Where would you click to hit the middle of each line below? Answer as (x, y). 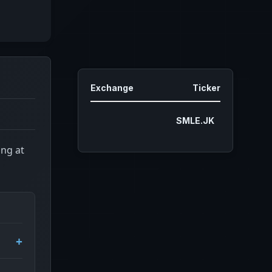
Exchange (112, 87)
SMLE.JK (195, 120)
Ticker (206, 87)
